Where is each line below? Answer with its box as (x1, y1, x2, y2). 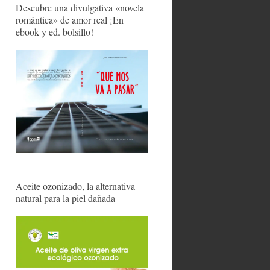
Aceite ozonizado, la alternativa (16, 179, 135, 192)
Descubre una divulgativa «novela (16, 1, 144, 14)
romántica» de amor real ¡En (16, 13, 124, 26)
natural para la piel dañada (16, 191, 115, 204)
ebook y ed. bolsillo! (16, 25, 93, 38)
